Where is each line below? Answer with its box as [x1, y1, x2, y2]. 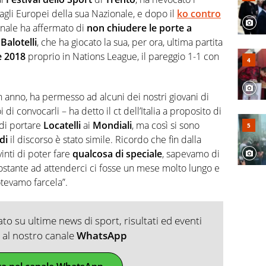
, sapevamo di [162, 147, 220, 161]
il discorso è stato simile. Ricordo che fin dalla [8, 133, 201, 147]
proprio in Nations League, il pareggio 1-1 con [26, 50, 219, 64]
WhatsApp [76, 229, 127, 243]
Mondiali [93, 119, 132, 132]
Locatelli [43, 119, 81, 132]
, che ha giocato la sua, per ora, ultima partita [37, 36, 223, 49]
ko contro [177, 7, 221, 21]
